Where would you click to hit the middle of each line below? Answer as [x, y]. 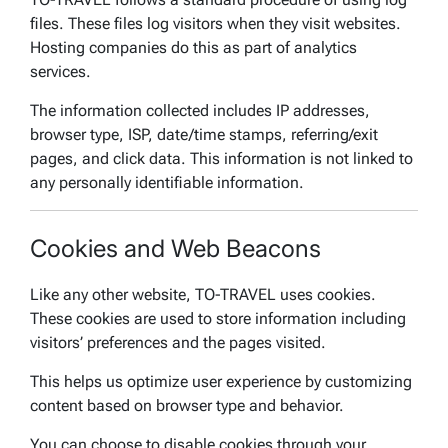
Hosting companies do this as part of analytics [193, 47]
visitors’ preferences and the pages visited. [178, 342]
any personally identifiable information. [167, 182]
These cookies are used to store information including [218, 318]
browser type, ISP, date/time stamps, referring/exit [204, 134]
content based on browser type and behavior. [187, 405]
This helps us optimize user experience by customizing [221, 381]
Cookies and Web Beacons [175, 248]
